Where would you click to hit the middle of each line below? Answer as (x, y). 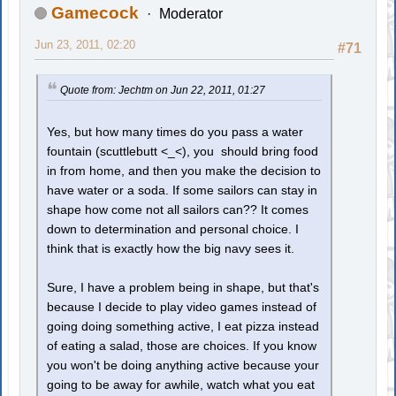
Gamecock (95, 12)
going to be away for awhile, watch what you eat (181, 385)
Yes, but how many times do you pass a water (175, 133)
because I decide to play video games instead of (182, 308)
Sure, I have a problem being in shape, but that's (183, 288)
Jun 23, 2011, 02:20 (85, 44)
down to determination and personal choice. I (173, 230)
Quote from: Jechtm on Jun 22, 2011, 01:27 (163, 90)
